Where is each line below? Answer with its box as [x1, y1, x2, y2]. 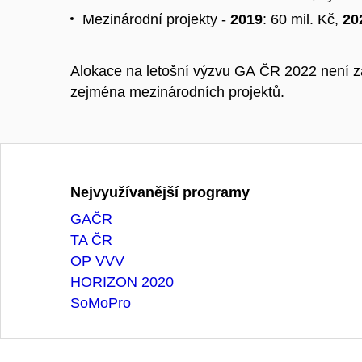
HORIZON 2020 [70, 273, 174, 290]
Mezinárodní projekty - [82, 11, 230, 27]
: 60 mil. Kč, [263, 11, 343, 27]
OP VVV [70, 252, 124, 269]
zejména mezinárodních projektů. [70, 83, 284, 100]
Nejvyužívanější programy [70, 183, 250, 200]
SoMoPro [70, 294, 131, 311]
